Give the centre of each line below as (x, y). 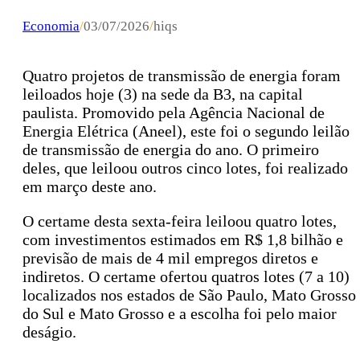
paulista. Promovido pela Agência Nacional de (174, 113)
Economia (51, 27)
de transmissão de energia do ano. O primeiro (171, 150)
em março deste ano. (90, 187)
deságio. (49, 332)
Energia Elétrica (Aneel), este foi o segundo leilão (186, 131)
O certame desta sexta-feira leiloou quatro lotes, (180, 221)
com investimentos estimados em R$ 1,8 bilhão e (183, 240)
